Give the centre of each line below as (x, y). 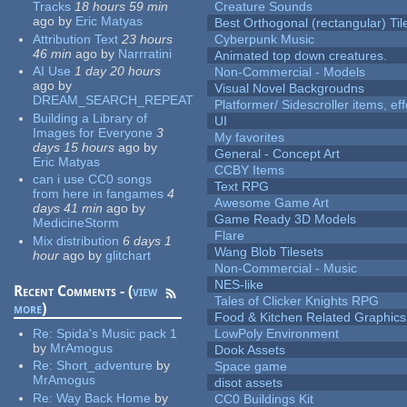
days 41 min (68, 208)
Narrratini (145, 53)
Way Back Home (104, 397)
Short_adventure (105, 366)
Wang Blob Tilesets (269, 252)
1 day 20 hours (118, 71)
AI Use (52, 71)
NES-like (239, 285)
